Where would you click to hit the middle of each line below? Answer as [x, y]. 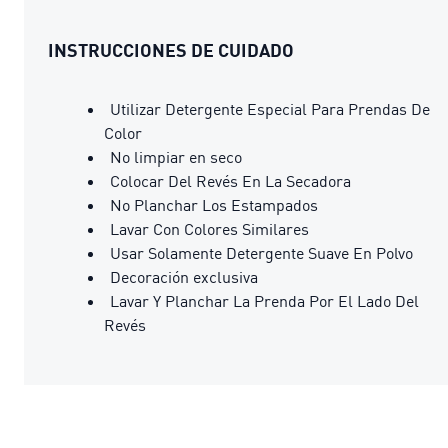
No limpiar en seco [176, 156]
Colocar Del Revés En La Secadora [230, 180]
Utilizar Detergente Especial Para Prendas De [270, 108]
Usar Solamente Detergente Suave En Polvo [261, 252]
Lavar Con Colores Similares [209, 228]
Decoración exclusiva [184, 276]
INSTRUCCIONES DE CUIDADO [171, 49]
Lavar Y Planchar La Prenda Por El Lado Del [264, 300]
